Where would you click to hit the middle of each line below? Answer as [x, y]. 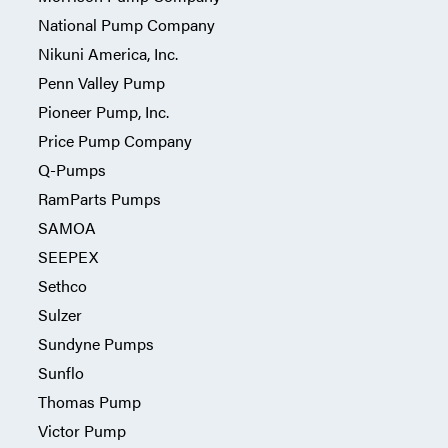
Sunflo [60, 372]
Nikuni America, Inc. [107, 53]
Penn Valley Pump [101, 82]
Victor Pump [81, 430]
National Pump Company [126, 24]
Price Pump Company [114, 140]
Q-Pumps [71, 169]
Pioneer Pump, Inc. [103, 111]
